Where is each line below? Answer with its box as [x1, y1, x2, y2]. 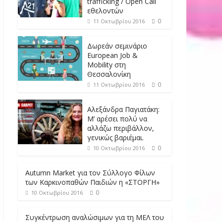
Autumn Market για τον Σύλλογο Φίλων [25, 167, 155, 177]
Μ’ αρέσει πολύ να [87, 113, 147, 123]
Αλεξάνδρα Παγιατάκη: [87, 104, 160, 114]
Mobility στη [87, 59, 126, 69]
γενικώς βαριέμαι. [87, 132, 144, 142]
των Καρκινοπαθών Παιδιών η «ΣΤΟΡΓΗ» [25, 177, 160, 187]
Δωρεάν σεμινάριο [87, 41, 147, 51]
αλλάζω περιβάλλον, [87, 123, 154, 133]
